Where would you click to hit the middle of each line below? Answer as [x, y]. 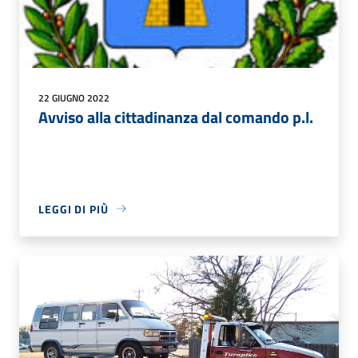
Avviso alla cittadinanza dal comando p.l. [176, 117]
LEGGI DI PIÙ [74, 209]
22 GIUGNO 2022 [74, 97]
